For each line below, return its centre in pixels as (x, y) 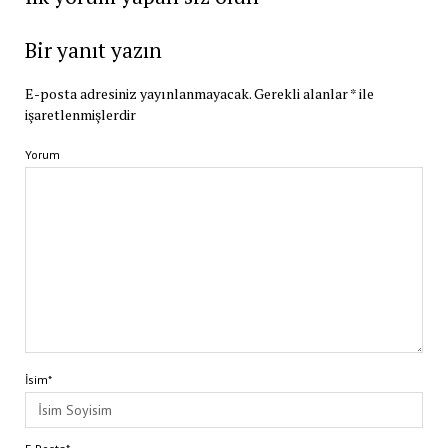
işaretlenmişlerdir (80, 114)
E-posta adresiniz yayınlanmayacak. (137, 93)
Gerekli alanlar (301, 93)
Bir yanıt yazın (93, 49)
